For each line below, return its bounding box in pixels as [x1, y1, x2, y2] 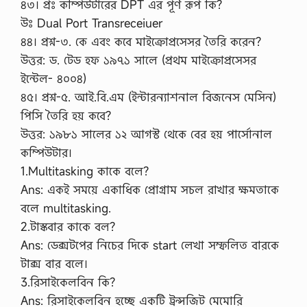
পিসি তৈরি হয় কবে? [21, 108, 111, 123]
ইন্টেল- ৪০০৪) [21, 71, 86, 86]
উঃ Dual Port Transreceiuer [21, 15, 162, 31]
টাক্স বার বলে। [21, 256, 88, 271]
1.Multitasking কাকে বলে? [21, 163, 149, 179]
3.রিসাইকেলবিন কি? [21, 274, 115, 290]
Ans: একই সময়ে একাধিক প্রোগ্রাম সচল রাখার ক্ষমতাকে [21, 182, 279, 197]
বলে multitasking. [21, 200, 111, 216]
